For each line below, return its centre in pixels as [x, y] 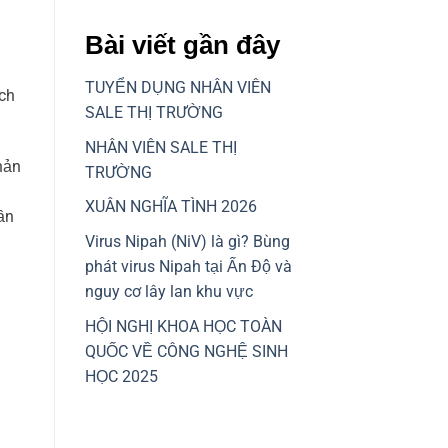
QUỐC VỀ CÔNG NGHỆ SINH [186, 351]
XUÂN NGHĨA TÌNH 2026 [170, 207]
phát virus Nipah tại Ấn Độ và [188, 266]
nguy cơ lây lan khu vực [168, 291]
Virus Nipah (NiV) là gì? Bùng [187, 241]
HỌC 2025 [121, 376]
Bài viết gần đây [182, 45]
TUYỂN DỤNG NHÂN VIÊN [177, 88]
